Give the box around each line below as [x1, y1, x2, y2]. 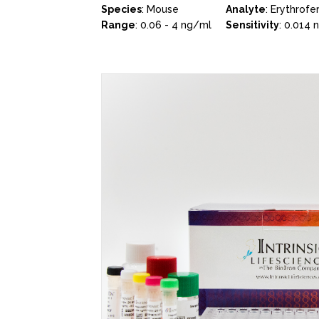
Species [101, 3, 142, 15]
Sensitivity [226, 19, 279, 31]
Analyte [226, 3, 266, 15]
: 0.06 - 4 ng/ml [135, 19, 211, 31]
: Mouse [142, 3, 179, 15]
